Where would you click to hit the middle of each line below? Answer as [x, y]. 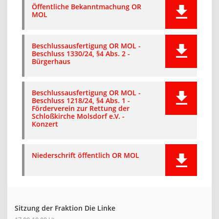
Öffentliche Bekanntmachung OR [87, 7]
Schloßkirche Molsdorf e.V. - [78, 116]
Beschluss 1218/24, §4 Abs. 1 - [81, 100]
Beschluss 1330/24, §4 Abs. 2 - [81, 54]
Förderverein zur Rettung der [81, 108]
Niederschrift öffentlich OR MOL [86, 155]
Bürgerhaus [51, 61]
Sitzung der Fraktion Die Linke [65, 208]
